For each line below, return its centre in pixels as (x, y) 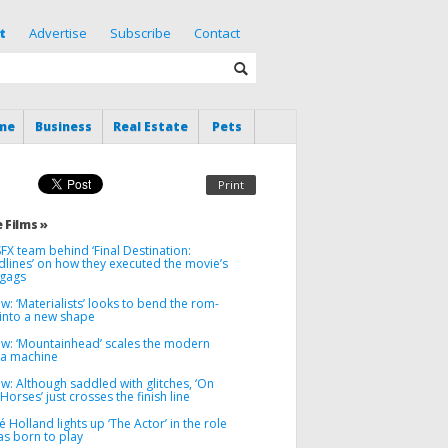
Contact (216, 33)
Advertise (57, 33)
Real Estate (150, 126)
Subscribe (140, 33)
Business (63, 126)
